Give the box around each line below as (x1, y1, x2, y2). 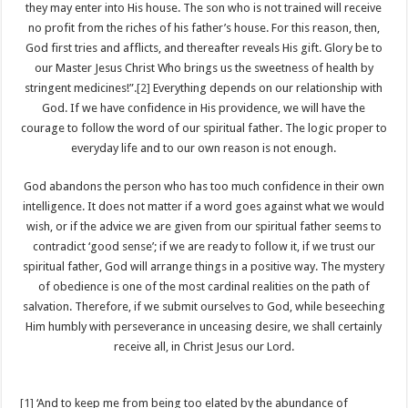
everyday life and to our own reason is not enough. (71, 140, 337, 155)
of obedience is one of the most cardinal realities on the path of (37, 279, 370, 293)
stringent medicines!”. (25, 80, 138, 95)
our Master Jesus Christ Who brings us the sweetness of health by (34, 60, 373, 75)
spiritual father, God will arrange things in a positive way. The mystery (23, 259, 385, 273)
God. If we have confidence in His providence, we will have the (42, 100, 366, 115)
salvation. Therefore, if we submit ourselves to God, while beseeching (22, 299, 385, 313)
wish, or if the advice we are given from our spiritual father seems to (25, 219, 382, 233)
